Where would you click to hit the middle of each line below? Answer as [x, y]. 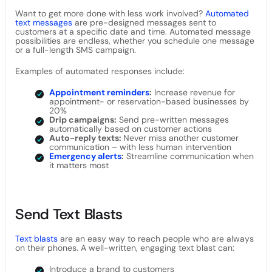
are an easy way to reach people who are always [156, 239]
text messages [44, 22]
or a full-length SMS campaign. [76, 50]
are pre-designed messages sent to [144, 22]
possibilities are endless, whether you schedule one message [135, 41]
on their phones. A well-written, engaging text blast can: [126, 248]
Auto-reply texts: [86, 138]
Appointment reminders [99, 92]
